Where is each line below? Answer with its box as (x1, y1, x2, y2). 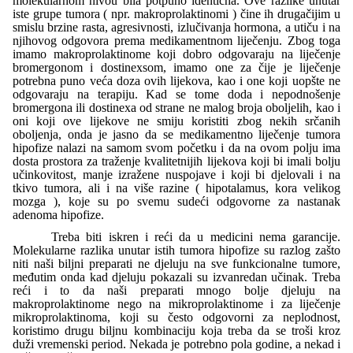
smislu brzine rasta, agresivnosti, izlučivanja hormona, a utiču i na (13, 20, 340, 34)
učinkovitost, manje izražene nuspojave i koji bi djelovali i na (13, 168, 340, 181)
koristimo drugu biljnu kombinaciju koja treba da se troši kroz (13, 324, 340, 337)
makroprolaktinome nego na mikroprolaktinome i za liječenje (13, 297, 340, 310)
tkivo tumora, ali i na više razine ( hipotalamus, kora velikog (13, 181, 340, 195)
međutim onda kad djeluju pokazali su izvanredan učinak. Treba (13, 270, 340, 284)
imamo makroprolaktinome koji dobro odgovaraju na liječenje (13, 47, 340, 61)
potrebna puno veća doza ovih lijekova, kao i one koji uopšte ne (13, 74, 340, 87)
